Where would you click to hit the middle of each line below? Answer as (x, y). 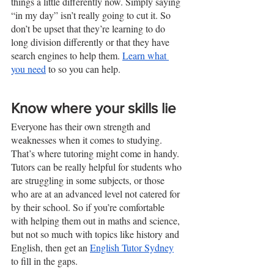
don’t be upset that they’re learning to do (89, 28)
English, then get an (50, 247)
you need (28, 68)
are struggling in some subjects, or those (89, 180)
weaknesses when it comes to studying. (88, 139)
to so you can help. (84, 68)
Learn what (146, 55)
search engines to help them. (67, 55)
